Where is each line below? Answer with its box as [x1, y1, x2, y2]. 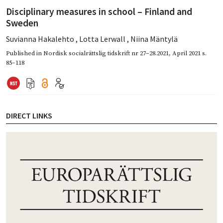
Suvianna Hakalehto [6, 34, 76, 44]
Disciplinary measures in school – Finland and [6, 5, 192, 18]
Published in [6, 49, 43, 58]
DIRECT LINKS [6, 111, 52, 121]
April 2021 [172, 49, 201, 58]
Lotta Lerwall [79, 34, 127, 44]
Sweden [6, 17, 38, 29]
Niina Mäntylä [130, 34, 178, 44]
